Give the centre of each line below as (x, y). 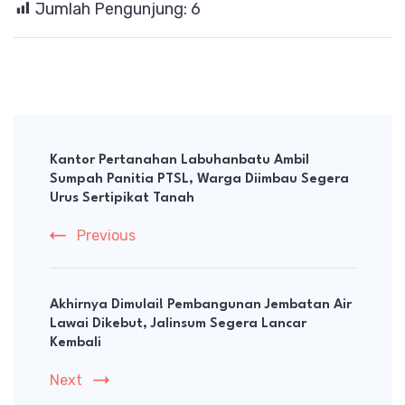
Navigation (78, 166)
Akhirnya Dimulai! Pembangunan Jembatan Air (201, 305)
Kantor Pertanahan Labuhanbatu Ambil (179, 160)
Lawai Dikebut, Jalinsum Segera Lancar (178, 324)
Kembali (75, 343)
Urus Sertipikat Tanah (122, 198)
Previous (106, 235)
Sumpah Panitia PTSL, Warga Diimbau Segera (199, 179)
